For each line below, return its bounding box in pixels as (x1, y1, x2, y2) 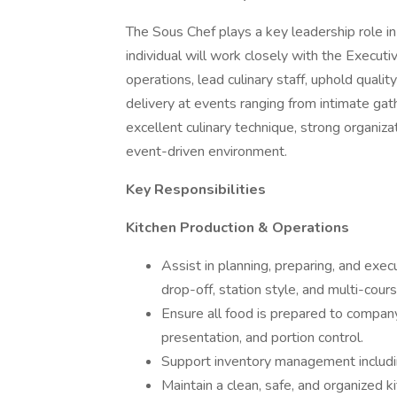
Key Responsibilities (126, 180, 266, 199)
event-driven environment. (126, 142, 287, 161)
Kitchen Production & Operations (126, 218, 349, 237)
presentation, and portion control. (161, 328, 363, 347)
